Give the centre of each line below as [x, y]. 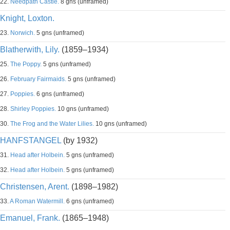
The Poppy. [26, 64]
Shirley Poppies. [33, 109]
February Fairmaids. [38, 79]
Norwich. [23, 33]
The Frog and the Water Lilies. [52, 124]
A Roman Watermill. [37, 201]
